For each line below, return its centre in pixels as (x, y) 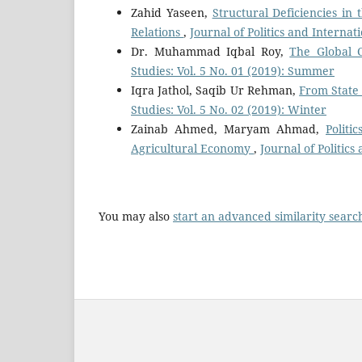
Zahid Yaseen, (172, 12)
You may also (136, 217)
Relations (157, 32)
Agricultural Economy (192, 148)
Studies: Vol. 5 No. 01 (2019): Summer (233, 70)
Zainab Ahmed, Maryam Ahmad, (228, 128)
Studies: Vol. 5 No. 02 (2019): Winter (229, 109)
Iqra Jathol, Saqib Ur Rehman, (215, 90)
